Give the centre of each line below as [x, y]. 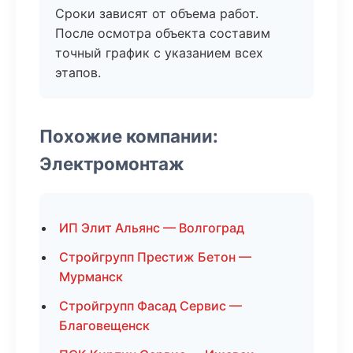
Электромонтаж [112, 163]
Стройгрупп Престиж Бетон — [155, 257]
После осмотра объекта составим [163, 33]
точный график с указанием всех [159, 53]
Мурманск [91, 277]
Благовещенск [104, 325]
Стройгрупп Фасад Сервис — [150, 306]
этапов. [78, 72]
